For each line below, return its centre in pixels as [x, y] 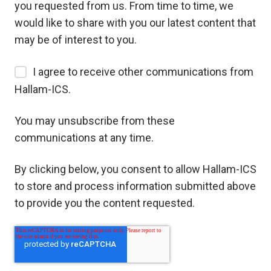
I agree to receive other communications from [143, 72]
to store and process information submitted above [135, 186]
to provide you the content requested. [105, 203]
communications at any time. [84, 138]
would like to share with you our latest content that [135, 22]
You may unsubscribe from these [95, 121]
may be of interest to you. [76, 39]
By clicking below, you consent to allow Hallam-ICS [135, 169]
